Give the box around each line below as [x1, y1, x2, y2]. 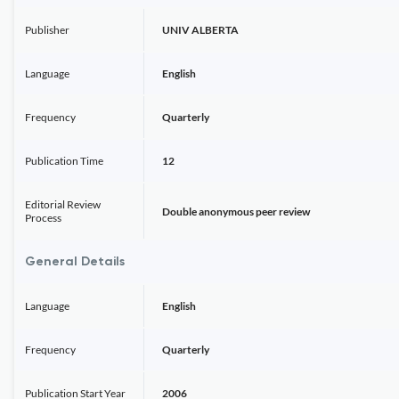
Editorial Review [25, 198, 101, 211]
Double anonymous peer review [162, 204, 310, 218]
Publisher [25, 23, 69, 37]
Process [25, 211, 61, 224]
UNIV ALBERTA [162, 23, 239, 37]
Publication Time [25, 154, 103, 167]
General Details [25, 256, 125, 268]
